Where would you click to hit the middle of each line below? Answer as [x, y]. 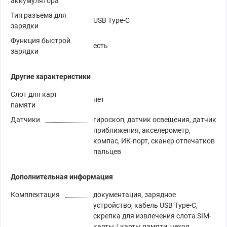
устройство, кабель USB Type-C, [145, 205]
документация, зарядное [135, 195]
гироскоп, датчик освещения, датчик [155, 120]
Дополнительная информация [62, 177]
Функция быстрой [41, 41]
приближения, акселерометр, [142, 130]
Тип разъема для [39, 15]
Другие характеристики [51, 77]
